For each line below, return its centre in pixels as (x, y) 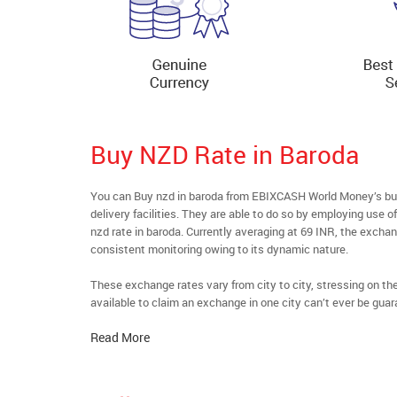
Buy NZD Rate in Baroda (225, 154)
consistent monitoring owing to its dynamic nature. (219, 249)
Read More (120, 337)
